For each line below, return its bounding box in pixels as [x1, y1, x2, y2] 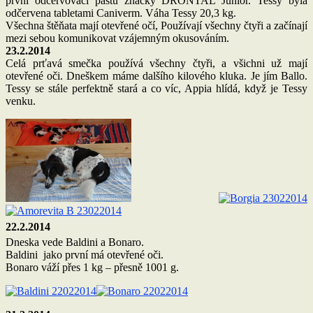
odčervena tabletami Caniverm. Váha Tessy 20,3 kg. [6, 6, 236, 19]
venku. [6, 94, 36, 107]
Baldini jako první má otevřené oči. [6, 248, 163, 261]
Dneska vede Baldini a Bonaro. [6, 235, 144, 248]
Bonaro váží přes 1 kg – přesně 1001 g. [6, 261, 179, 273]
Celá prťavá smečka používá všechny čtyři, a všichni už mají [6, 57, 307, 69]
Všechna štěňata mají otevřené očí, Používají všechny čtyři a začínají [6, 19, 307, 31]
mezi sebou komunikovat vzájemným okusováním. [6, 31, 229, 44]
